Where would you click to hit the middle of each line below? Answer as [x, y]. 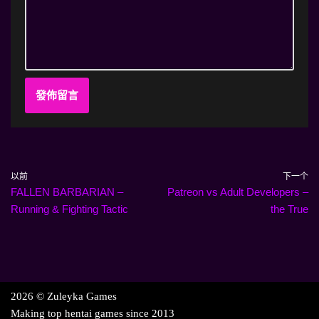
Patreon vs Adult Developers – [238, 192]
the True [289, 209]
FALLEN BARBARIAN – [67, 192]
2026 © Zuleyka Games [64, 296]
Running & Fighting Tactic [69, 209]
